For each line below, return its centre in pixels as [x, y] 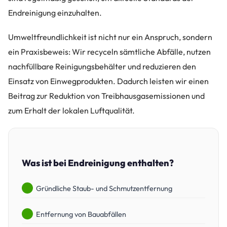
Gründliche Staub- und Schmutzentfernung [104, 188]
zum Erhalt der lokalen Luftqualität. [71, 110]
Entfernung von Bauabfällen [81, 214]
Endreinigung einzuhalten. [55, 12]
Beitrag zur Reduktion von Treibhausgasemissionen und [106, 96]
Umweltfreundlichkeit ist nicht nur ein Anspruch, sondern [110, 37]
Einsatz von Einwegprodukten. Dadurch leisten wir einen [108, 81]
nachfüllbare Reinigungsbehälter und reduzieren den [102, 66]
